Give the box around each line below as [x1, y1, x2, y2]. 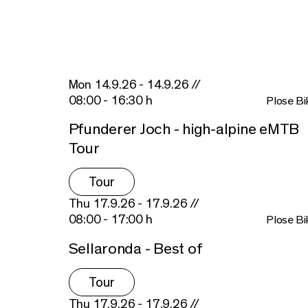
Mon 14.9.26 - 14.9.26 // [68, 78, 201, 91]
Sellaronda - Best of [68, 241, 203, 258]
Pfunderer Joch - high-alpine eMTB [68, 121, 299, 138]
